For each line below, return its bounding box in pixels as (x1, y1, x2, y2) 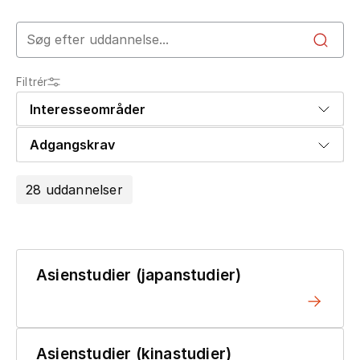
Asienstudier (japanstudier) (36, 265, 242, 284)
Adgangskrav (30, 137, 115, 153)
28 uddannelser (26, 181, 123, 198)
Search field (15, 22, 96, 39)
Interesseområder (30, 100, 145, 117)
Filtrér (16, 75, 48, 88)
